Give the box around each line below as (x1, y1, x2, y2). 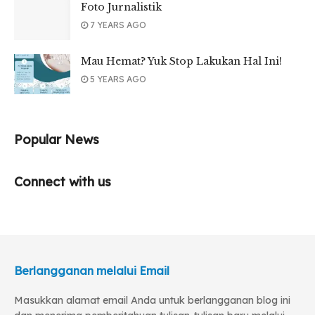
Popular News (14, 131, 99, 148)
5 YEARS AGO (88, 74, 146, 85)
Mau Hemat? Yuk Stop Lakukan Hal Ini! (81, 55, 282, 68)
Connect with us (14, 174, 111, 191)
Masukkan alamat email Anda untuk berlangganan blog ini (14, 294, 290, 307)
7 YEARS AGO (88, 20, 146, 31)
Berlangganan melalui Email (14, 264, 169, 278)
